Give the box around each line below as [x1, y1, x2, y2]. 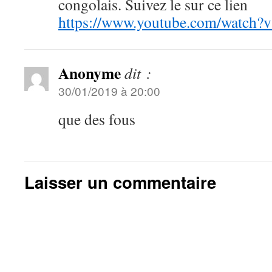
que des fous [58, 108, 135, 129]
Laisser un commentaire [24, 169, 216, 194]
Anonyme [58, 61, 121, 84]
